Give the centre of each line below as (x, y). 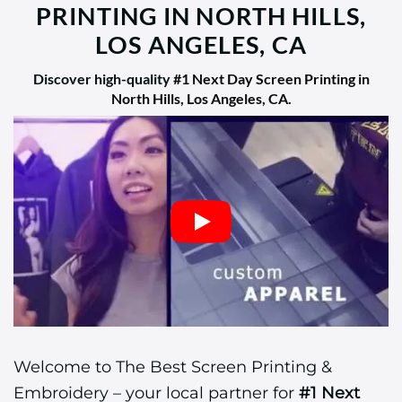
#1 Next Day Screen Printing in (271, 79)
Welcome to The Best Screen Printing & (173, 367)
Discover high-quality (103, 79)
